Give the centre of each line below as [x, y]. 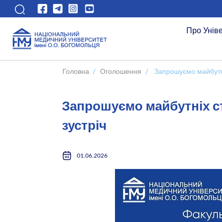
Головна [76, 71]
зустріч [84, 126]
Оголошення [121, 71]
